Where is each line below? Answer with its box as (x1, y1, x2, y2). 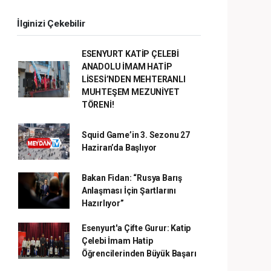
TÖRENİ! (81, 99, 114, 109)
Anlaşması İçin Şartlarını (81, 185, 177, 195)
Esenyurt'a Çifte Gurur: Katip (81, 223, 191, 233)
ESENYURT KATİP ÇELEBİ (81, 48, 179, 59)
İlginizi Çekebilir (17, 18, 85, 29)
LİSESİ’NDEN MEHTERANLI (81, 74, 186, 84)
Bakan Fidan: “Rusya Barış (81, 172, 183, 183)
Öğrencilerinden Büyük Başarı (81, 248, 197, 258)
